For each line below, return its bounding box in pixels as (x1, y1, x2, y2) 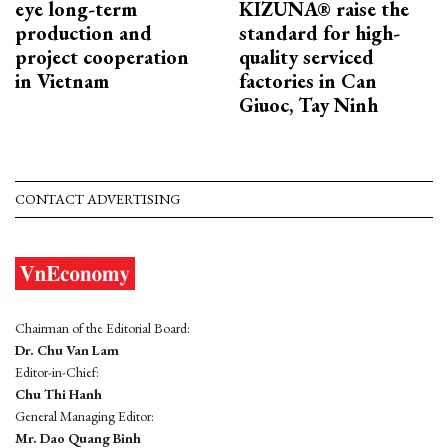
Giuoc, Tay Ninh (239, 91, 378, 118)
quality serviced (239, 43, 374, 70)
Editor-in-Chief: (15, 362, 99, 381)
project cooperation (15, 43, 189, 70)
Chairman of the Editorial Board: (15, 318, 190, 337)
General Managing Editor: (15, 406, 154, 425)
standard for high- (239, 19, 400, 46)
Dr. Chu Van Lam (15, 340, 119, 359)
